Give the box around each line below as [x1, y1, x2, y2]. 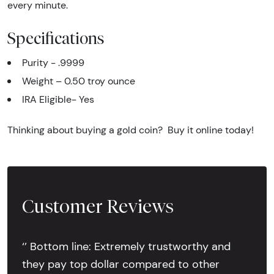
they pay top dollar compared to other [22, 257, 220, 271]
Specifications [7, 28, 105, 48]
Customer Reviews [22, 195, 174, 218]
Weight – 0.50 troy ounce [22, 75, 135, 87]
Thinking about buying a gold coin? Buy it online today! [7, 124, 254, 136]
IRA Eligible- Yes [22, 94, 94, 105]
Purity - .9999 [22, 57, 84, 68]
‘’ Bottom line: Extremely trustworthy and [22, 239, 231, 253]
